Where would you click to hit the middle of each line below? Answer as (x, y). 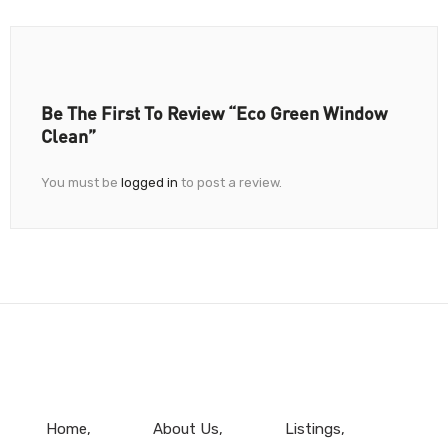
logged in (149, 183)
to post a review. (230, 183)
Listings (312, 429)
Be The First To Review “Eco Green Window (214, 113)
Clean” (68, 136)
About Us (185, 429)
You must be (81, 183)
